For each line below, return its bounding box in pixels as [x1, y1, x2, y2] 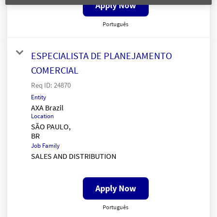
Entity [31, 93, 46, 101]
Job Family [31, 141, 60, 150]
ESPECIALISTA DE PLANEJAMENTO [31, 49, 172, 62]
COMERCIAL [31, 63, 78, 76]
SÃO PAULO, [31, 121, 71, 131]
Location [31, 111, 54, 120]
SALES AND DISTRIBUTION [31, 151, 116, 161]
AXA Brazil [31, 102, 63, 112]
